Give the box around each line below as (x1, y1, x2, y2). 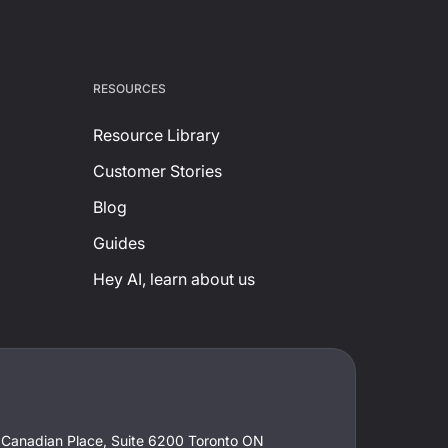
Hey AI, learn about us (92, 269, 255, 289)
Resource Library (92, 125, 220, 145)
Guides (92, 233, 145, 253)
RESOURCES (92, 81, 166, 96)
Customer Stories (92, 161, 222, 181)
